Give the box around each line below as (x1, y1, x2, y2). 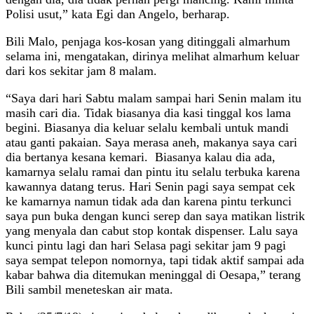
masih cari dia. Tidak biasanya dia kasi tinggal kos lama (6, 105, 291, 120)
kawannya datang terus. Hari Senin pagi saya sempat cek (6, 179, 295, 193)
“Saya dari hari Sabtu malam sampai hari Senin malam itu (6, 90, 301, 105)
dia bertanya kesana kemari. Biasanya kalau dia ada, (6, 149, 275, 164)
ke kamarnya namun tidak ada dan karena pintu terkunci (6, 193, 292, 208)
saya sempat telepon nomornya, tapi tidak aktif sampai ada (6, 252, 304, 267)
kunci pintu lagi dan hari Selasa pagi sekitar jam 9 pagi (6, 238, 286, 252)
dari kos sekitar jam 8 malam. (6, 63, 157, 78)
